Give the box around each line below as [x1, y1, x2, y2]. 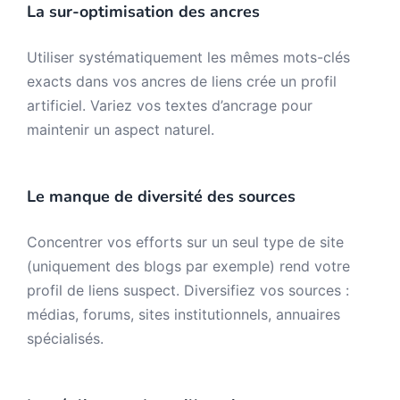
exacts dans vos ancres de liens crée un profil [27, 72, 337, 90]
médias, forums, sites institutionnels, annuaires [27, 305, 340, 323]
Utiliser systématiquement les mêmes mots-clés [27, 48, 350, 66]
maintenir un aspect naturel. [27, 121, 214, 138]
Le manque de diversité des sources [27, 186, 296, 207]
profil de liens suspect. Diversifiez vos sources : [27, 281, 349, 299]
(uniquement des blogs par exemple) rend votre [27, 257, 350, 275]
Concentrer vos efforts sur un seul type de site [27, 233, 344, 251]
